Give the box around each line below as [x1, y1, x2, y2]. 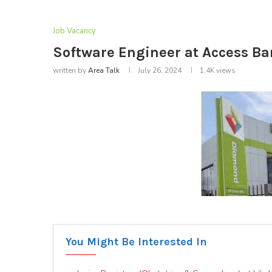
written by [53, 66, 88, 76]
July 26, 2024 [138, 66, 182, 76]
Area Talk [88, 66, 120, 76]
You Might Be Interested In [66, 235, 207, 249]
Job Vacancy [53, 25, 96, 37]
